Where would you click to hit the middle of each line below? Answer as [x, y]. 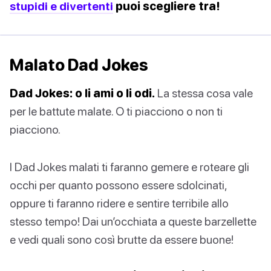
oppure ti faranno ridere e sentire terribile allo [119, 203]
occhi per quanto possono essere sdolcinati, [118, 185]
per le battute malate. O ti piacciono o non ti [116, 111]
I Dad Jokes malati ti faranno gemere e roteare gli [129, 167]
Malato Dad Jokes [79, 65]
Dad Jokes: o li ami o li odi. [82, 93]
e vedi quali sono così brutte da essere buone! [122, 240]
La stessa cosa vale [204, 93]
